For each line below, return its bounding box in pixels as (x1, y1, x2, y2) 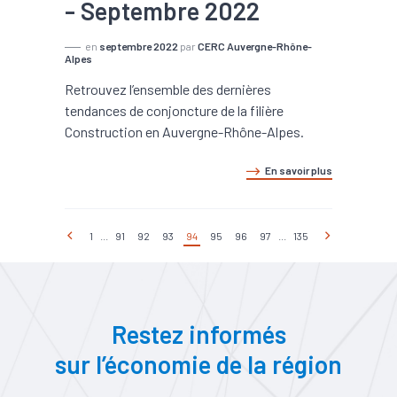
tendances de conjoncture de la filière (65, 102, 284, 119)
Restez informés (111, 319, 286, 349)
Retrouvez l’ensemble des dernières (65, 81, 271, 97)
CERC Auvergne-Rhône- (198, 40, 312, 52)
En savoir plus (265, 164, 332, 176)
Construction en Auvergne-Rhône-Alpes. (65, 123, 304, 140)
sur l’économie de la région (55, 349, 342, 379)
